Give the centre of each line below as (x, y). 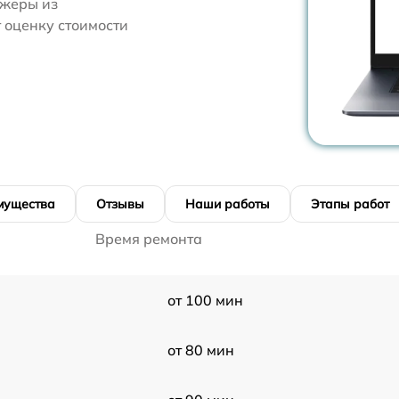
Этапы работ (350, 204)
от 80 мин (200, 350)
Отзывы (120, 204)
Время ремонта (149, 239)
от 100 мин (205, 300)
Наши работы (228, 204)
